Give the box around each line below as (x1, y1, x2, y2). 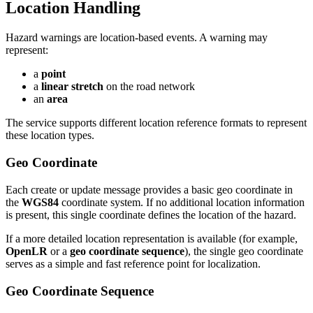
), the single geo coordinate (184, 245, 303, 257)
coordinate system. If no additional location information (59, 196, 305, 208)
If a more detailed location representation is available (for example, (6, 232, 298, 245)
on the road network (103, 80, 195, 93)
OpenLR (6, 245, 48, 257)
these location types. (6, 129, 94, 142)
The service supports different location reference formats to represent (6, 117, 307, 129)
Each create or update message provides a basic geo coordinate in (6, 183, 293, 196)
